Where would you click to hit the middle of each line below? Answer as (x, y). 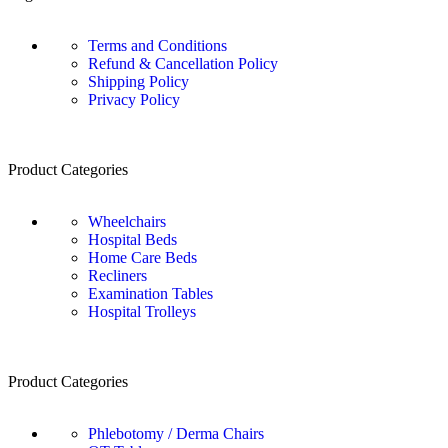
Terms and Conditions (157, 46)
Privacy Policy (134, 100)
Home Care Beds (142, 258)
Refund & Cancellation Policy (183, 64)
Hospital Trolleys (142, 312)
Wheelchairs (127, 222)
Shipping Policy (138, 82)
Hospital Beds (132, 240)
